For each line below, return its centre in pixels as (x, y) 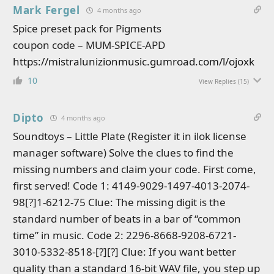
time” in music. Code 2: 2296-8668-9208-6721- (124, 235)
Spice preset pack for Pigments (87, 28)
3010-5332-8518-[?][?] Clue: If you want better (124, 252)
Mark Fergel (46, 10)
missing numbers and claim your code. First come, (135, 169)
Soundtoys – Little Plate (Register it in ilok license (130, 136)
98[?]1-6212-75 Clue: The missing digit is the (119, 202)
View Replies (217, 81)
